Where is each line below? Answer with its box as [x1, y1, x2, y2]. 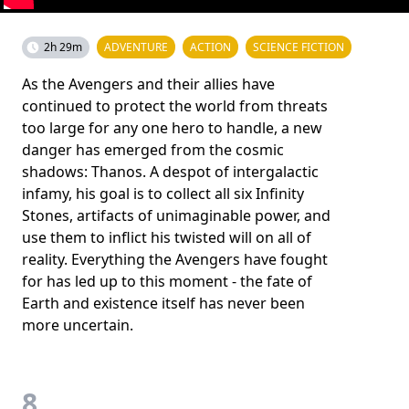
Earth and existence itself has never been [22, 293, 305, 313]
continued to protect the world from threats [22, 96, 328, 116]
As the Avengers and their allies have [22, 74, 275, 94]
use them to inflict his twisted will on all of [22, 227, 311, 247]
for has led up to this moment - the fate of [22, 271, 312, 291]
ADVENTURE [104, 39, 168, 55]
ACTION [190, 39, 231, 55]
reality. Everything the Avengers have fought [22, 249, 328, 269]
